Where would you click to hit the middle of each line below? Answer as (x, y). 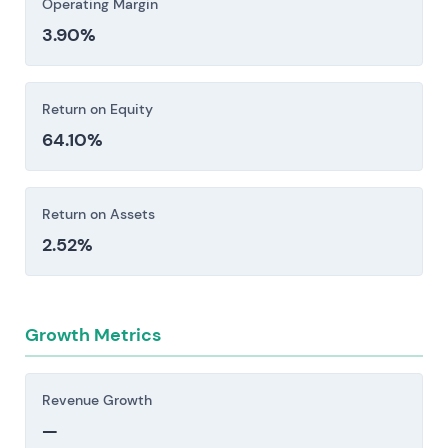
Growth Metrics (93, 335)
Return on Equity (97, 109)
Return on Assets (98, 214)
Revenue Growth (97, 400)
